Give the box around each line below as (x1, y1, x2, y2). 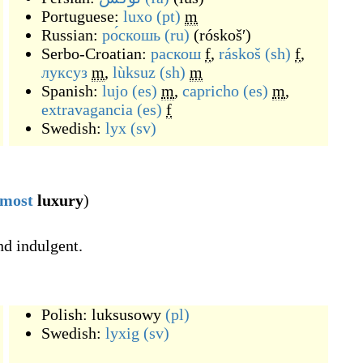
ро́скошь (102, 26, 160, 44)
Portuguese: (41, 7, 123, 25)
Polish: (41, 305, 92, 323)
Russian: (41, 26, 102, 44)
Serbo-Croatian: (41, 45, 151, 62)
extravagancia (41, 100, 133, 118)
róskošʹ (199, 26, 246, 44)
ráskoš (219, 45, 261, 62)
